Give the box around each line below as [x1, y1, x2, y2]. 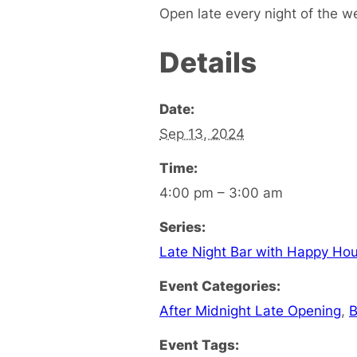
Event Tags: [159, 335, 239, 353]
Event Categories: [159, 277, 280, 294]
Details [159, 45, 257, 79]
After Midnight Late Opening [159, 301, 341, 319]
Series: [159, 218, 206, 235]
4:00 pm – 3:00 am [159, 183, 283, 201]
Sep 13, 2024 [159, 124, 245, 142]
